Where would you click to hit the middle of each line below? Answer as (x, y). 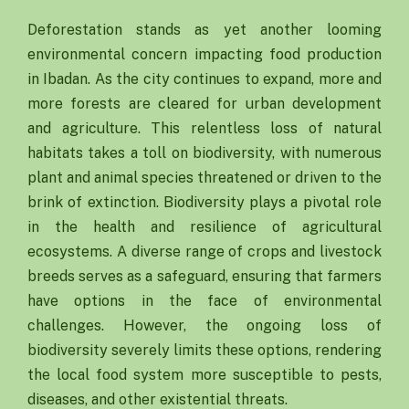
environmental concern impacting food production (204, 55)
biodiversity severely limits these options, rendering (204, 351)
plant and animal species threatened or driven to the (204, 178)
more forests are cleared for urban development (204, 104)
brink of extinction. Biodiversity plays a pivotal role (204, 203)
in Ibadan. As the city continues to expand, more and (204, 79)
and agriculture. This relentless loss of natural (204, 129)
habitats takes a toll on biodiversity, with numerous (204, 153)
